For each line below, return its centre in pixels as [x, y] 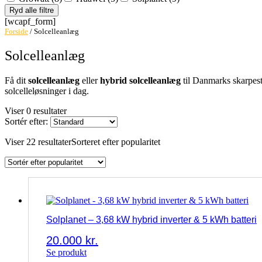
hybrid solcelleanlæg [140, 80]
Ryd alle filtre [32, 10]
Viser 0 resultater [36, 111]
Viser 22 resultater [38, 142]
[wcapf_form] [30, 21]
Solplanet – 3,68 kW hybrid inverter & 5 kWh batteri [151, 220]
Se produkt [66, 253]
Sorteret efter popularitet [116, 142]
